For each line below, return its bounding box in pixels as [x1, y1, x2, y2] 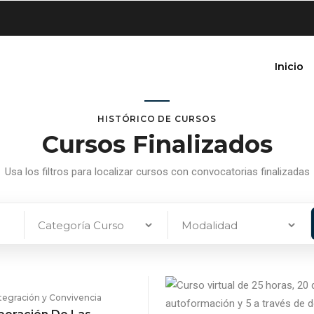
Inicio [275, 60, 303, 73]
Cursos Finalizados [41, 130, 273, 159]
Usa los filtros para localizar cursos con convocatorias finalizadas [4, 165, 310, 178]
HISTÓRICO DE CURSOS [97, 114, 217, 124]
